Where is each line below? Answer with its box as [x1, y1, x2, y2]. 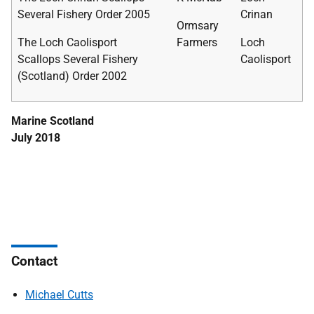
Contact [11, 253, 57, 269]
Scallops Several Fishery [18, 53, 138, 66]
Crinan [240, 8, 273, 21]
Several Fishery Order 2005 [18, 8, 150, 21]
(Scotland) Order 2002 [18, 69, 127, 83]
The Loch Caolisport [18, 36, 117, 49]
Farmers [177, 36, 217, 49]
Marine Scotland [11, 114, 94, 128]
